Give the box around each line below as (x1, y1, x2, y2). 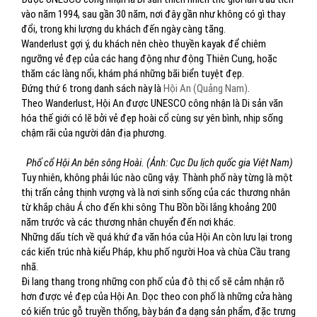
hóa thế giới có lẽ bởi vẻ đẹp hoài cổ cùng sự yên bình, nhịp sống (21, 112, 283, 125)
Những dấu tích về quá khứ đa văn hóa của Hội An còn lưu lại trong (21, 231, 292, 243)
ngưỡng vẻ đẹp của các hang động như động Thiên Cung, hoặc (21, 52, 277, 65)
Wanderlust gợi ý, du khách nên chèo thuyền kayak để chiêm (21, 38, 266, 50)
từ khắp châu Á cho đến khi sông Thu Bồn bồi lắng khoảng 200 (21, 201, 277, 214)
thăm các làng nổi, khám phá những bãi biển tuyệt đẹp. (21, 67, 244, 80)
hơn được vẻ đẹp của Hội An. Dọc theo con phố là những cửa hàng (21, 290, 292, 303)
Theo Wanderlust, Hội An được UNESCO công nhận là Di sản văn (21, 97, 283, 110)
